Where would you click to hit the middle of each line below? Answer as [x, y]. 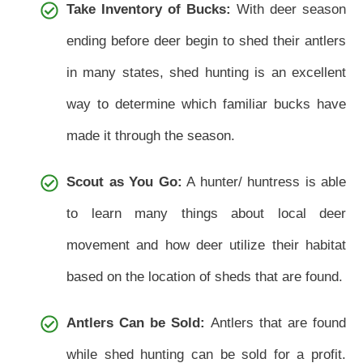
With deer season [288, 10]
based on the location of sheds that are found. [205, 277]
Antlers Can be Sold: [139, 323]
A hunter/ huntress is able [264, 182]
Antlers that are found [278, 323]
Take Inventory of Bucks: [149, 10]
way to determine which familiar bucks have [206, 105]
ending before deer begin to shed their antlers [206, 41]
